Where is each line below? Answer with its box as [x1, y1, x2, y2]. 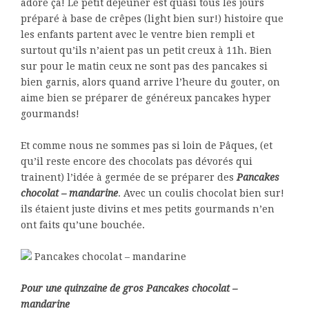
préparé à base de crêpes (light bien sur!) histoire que [21, 13, 283, 24]
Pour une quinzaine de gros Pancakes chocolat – [21, 283, 237, 294]
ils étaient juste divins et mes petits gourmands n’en [21, 203, 275, 215]
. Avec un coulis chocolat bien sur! [118, 188, 284, 199]
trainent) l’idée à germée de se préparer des [21, 172, 237, 183]
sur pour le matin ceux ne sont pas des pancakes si [21, 61, 268, 72]
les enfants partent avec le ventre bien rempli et [21, 29, 255, 40]
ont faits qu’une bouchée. [21, 219, 145, 230]
